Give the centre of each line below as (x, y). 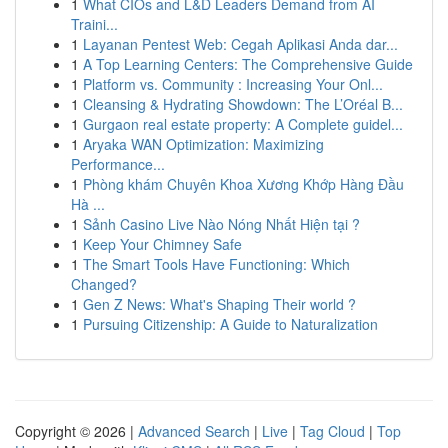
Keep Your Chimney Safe (162, 244)
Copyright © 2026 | (76, 431)
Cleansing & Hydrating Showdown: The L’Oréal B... (243, 104)
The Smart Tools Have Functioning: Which (216, 264)
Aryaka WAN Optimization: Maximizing (203, 144)
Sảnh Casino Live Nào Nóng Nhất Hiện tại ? (221, 224)
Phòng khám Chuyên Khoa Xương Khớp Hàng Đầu (243, 184)
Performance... (118, 164)
